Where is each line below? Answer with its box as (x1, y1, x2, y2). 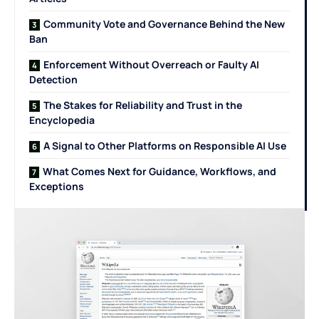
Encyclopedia (29, 113, 95, 127)
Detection (29, 73, 78, 87)
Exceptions (29, 179, 84, 194)
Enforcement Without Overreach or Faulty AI (43, 58, 259, 72)
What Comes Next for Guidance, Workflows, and (43, 164, 276, 179)
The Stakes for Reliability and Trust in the (43, 98, 242, 113)
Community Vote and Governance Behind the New (43, 17, 285, 31)
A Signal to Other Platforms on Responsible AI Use (43, 139, 286, 153)
